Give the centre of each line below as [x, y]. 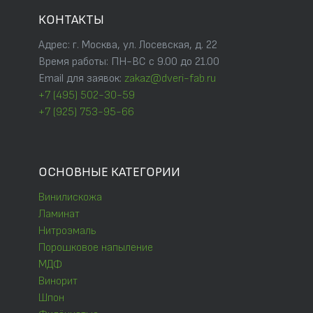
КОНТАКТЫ [71, 20]
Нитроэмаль [67, 231]
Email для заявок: [81, 79]
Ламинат [59, 214]
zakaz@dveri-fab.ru [170, 79]
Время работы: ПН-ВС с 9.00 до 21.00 [129, 62]
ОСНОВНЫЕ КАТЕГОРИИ [109, 173]
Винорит [58, 282]
